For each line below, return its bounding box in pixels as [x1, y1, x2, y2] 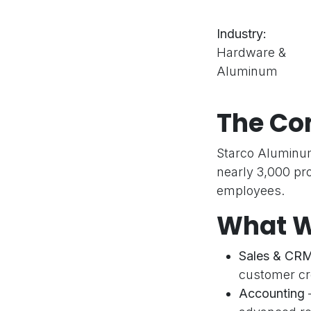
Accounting [239, 286, 305, 301]
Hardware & [217, 45, 286, 60]
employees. [217, 183, 285, 199]
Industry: [217, 26, 267, 42]
